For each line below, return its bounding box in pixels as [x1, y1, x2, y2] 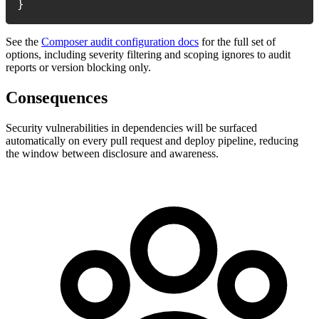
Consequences [6, 88, 108, 108]
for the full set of [199, 36, 276, 48]
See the [6, 36, 41, 48]
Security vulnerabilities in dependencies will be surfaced [6, 122, 257, 135]
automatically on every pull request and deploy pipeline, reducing [6, 135, 298, 147]
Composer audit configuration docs [41, 36, 199, 48]
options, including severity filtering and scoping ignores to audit [6, 48, 291, 61]
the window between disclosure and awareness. [6, 147, 219, 160]
